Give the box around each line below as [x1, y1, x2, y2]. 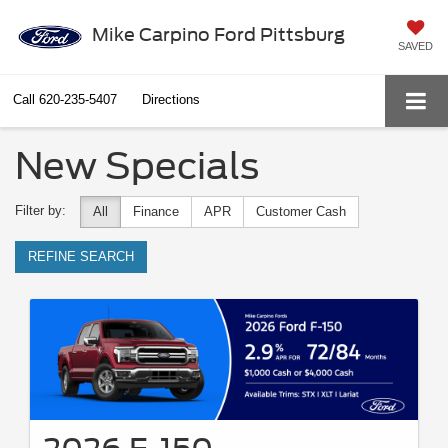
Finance [133, 203, 179, 219]
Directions [142, 92, 200, 108]
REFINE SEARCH [28, 248, 134, 264]
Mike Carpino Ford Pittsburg [91, 23, 345, 45]
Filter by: [15, 203, 66, 219]
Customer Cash [256, 203, 346, 219]
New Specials [15, 143, 259, 188]
